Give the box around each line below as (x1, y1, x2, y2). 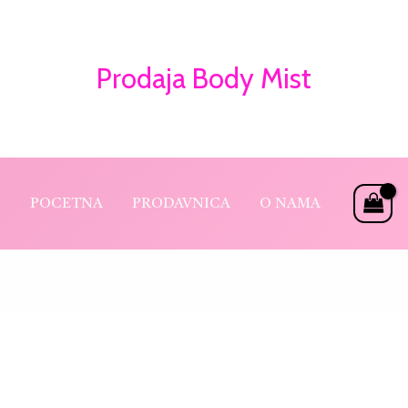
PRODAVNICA (131, 197, 230, 211)
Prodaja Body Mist (97, 61, 311, 96)
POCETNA (29, 197, 103, 211)
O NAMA (259, 197, 321, 211)
